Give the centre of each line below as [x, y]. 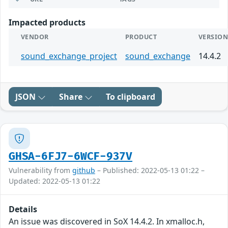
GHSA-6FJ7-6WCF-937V [71, 157]
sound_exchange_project [69, 56]
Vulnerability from [40, 170]
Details [23, 209]
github [84, 170]
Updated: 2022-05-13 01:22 [54, 181]
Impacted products [47, 23]
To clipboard [131, 97]
